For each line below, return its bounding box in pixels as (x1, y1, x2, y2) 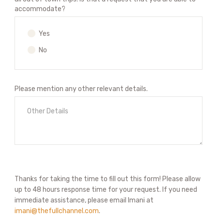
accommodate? (15, 5, 65, 13)
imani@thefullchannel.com (15, 207, 99, 215)
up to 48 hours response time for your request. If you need (15, 186, 197, 194)
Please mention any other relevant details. (15, 85, 148, 93)
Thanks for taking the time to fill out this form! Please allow (15, 175, 201, 183)
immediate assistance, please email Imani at (15, 196, 154, 204)
